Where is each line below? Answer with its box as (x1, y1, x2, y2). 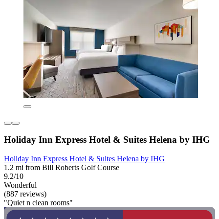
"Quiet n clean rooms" (4, 198, 73, 207)
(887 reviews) (4, 189, 46, 198)
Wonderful (4, 180, 37, 189)
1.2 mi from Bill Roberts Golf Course (4, 163, 119, 172)
